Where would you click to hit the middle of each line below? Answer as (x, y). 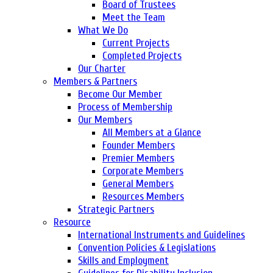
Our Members (105, 119)
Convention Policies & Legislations (147, 247)
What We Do (103, 30)
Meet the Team (134, 17)
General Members (138, 183)
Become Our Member (120, 94)
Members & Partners (95, 81)
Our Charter (102, 68)
